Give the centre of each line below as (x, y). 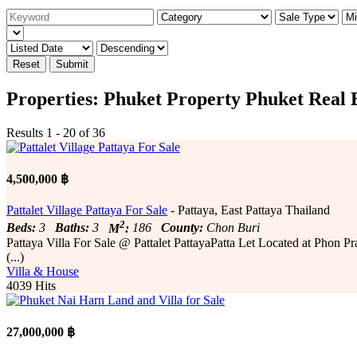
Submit (72, 64)
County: (182, 228)
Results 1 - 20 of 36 (56, 132)
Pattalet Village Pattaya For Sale (87, 210)
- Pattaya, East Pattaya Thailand (249, 210)
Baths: (72, 228)
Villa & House (43, 271)
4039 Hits (31, 285)
